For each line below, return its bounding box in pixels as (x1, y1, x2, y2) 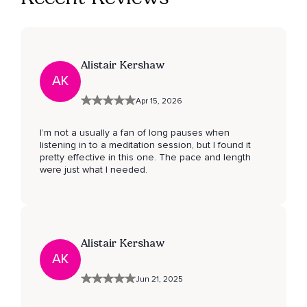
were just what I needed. (40, 163, 147, 175)
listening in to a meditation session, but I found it (40, 138, 251, 151)
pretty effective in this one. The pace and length (40, 151, 251, 163)
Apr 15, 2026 (136, 95, 182, 106)
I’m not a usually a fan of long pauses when (40, 126, 230, 138)
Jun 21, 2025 (136, 273, 183, 284)
